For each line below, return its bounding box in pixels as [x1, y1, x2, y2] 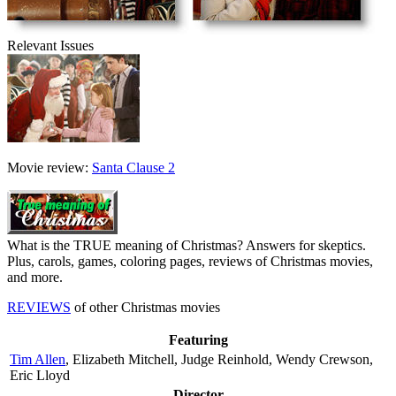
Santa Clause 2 [92, 159, 175, 175]
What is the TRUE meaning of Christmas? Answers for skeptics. [7, 237, 366, 253]
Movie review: [7, 159, 92, 175]
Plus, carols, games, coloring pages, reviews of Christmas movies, [7, 253, 373, 269]
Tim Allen [10, 351, 65, 367]
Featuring [168, 331, 228, 347]
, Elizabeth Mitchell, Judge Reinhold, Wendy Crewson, [65, 351, 373, 367]
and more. [7, 269, 63, 285]
